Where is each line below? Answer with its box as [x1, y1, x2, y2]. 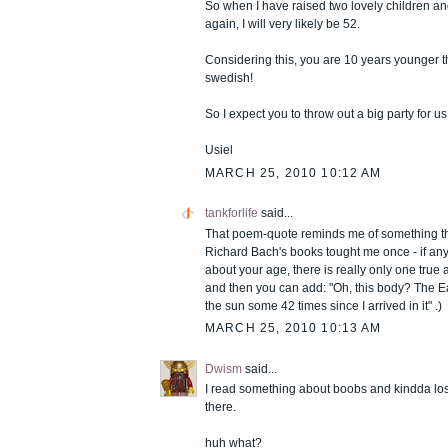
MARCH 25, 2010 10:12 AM [205, 165, 382, 180]
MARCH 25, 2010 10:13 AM [205, 321, 382, 336]
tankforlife [205, 205, 258, 220]
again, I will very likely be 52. [205, 16, 360, 31]
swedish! [205, 70, 253, 85]
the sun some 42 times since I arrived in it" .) [205, 298, 442, 313]
